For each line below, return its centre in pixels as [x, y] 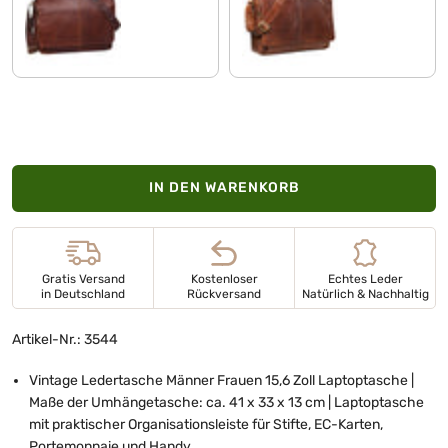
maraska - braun [293, 24]
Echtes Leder [365, 278]
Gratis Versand [83, 278]
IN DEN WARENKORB [224, 188]
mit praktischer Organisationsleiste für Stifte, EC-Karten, [206, 424]
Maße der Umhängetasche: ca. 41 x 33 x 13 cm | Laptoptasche [226, 402]
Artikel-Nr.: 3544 [65, 339]
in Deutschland [83, 293]
